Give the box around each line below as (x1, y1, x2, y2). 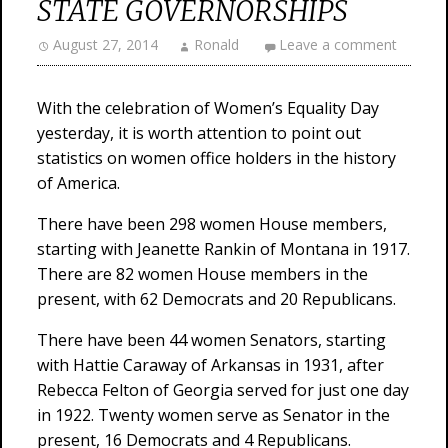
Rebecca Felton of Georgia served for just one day (37, 379, 409, 401)
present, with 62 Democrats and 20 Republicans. (37, 288, 396, 310)
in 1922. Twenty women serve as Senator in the (37, 404, 390, 426)
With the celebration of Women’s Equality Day (37, 97, 379, 119)
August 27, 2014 (53, 35, 158, 54)
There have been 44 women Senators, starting (37, 329, 386, 351)
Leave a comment (279, 35, 397, 54)
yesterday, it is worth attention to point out (37, 122, 361, 144)
